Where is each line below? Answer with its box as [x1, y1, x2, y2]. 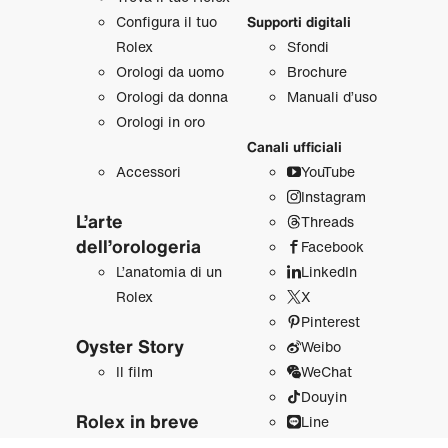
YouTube [300, 160, 355, 182]
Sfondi [286, 35, 329, 57]
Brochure [286, 60, 347, 82]
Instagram [300, 185, 366, 207]
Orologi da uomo [115, 60, 224, 82]
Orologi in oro [115, 110, 205, 132]
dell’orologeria [75, 232, 201, 259]
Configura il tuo [115, 10, 217, 32]
